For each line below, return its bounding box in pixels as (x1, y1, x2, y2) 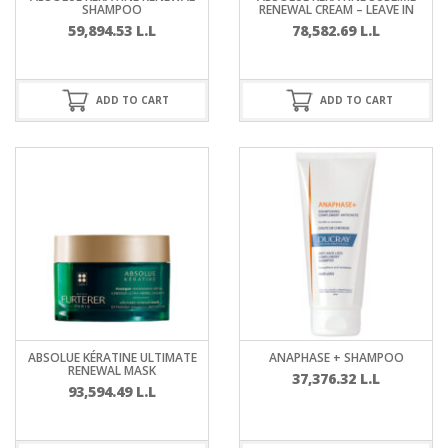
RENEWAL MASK (68, 361, 156, 379)
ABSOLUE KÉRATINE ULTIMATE (27, 348, 197, 366)
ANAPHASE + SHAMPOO (268, 348, 404, 366)
